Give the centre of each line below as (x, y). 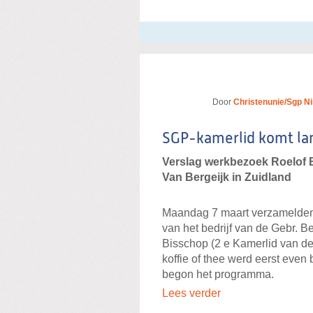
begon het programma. (218, 275)
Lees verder (191, 293)
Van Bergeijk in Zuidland (228, 177)
